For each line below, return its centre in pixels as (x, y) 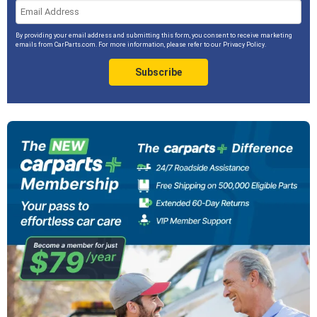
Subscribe (158, 73)
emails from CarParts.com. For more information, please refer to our (119, 45)
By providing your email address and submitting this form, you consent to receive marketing (154, 36)
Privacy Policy (243, 45)
